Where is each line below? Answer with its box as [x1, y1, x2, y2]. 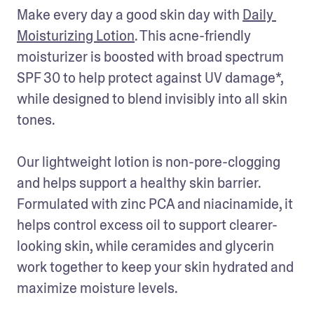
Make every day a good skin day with [17, 5, 243, 24]
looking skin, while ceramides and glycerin [17, 236, 274, 255]
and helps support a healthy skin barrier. [17, 173, 261, 192]
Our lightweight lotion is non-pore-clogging [17, 152, 280, 171]
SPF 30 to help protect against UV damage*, [17, 68, 283, 87]
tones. [17, 110, 55, 129]
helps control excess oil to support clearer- [17, 215, 278, 234]
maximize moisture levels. [17, 278, 178, 297]
